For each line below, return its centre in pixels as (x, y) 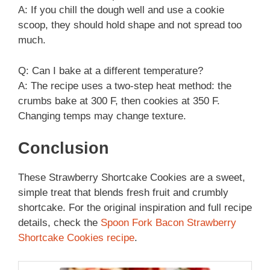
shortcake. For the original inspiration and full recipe (135, 208)
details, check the (59, 223)
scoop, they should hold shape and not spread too (130, 25)
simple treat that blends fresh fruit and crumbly (123, 193)
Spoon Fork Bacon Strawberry (168, 223)
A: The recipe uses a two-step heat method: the (125, 86)
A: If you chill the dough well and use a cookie (121, 10)
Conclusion (64, 149)
